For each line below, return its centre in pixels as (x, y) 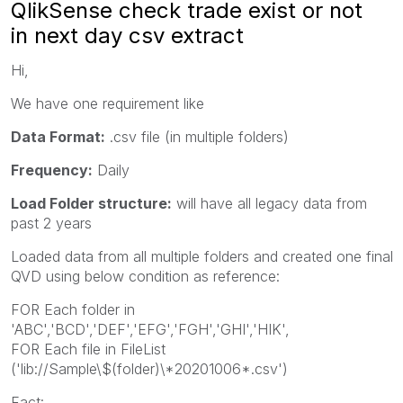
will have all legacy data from (269, 203)
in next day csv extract (127, 35)
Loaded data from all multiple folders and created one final (202, 256)
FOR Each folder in (73, 309)
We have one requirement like (107, 103)
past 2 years (51, 223)
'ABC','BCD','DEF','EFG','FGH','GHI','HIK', (150, 329)
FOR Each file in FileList (88, 349)
